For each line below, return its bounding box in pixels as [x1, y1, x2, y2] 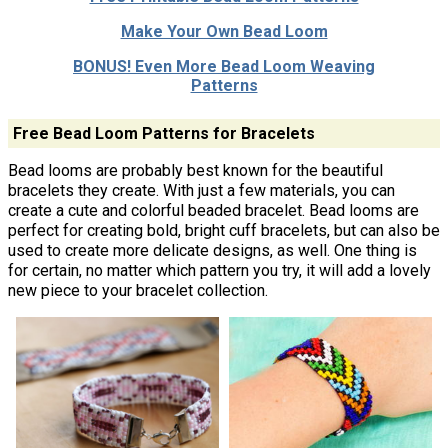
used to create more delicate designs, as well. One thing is [8, 240, 417, 260]
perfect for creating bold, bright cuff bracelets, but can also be [8, 220, 440, 240]
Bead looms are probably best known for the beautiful [8, 160, 383, 180]
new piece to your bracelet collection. [8, 280, 268, 300]
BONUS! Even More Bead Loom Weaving [73, 57, 375, 77]
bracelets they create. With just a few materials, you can [8, 180, 395, 200]
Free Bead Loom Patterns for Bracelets [12, 124, 315, 144]
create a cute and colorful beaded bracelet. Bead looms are [8, 200, 419, 220]
